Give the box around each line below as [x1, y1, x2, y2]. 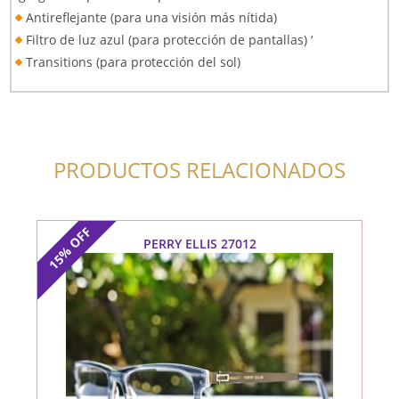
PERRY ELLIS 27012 [142, 235, 256, 253]
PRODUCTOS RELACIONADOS [53, 155, 346, 185]
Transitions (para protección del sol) [26, 53, 241, 71]
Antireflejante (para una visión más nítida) [26, 9, 278, 27]
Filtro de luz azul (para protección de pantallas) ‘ [26, 31, 313, 49]
